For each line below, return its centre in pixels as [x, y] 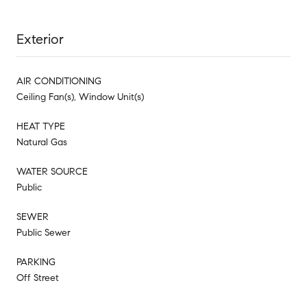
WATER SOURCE [52, 171]
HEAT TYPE [41, 126]
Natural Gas [42, 142]
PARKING [36, 262]
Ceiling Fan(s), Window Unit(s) [80, 97]
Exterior [40, 39]
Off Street [38, 278]
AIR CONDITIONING [59, 81]
